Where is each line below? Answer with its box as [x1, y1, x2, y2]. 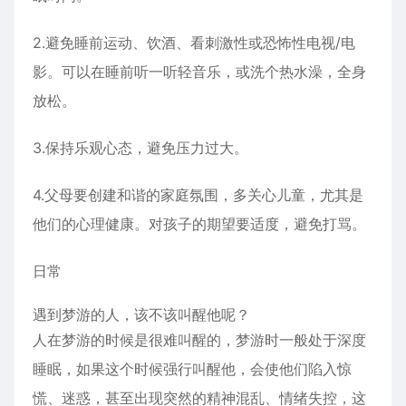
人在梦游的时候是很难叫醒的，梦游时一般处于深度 [33, 331, 366, 349]
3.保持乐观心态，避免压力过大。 [33, 139, 248, 157]
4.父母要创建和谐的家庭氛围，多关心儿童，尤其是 [33, 186, 363, 204]
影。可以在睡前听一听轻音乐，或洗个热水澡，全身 [33, 63, 366, 81]
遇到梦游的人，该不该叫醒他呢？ [33, 305, 250, 324]
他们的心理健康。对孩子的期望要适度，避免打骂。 [33, 215, 366, 233]
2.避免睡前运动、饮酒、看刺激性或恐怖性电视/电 [33, 34, 355, 52]
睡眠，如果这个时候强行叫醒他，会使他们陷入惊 [33, 360, 352, 378]
